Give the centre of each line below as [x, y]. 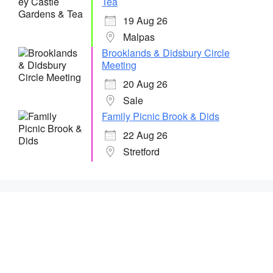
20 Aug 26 [145, 84]
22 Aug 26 [145, 135]
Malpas [139, 37]
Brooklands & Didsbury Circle [166, 53]
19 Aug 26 [145, 20]
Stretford [141, 151]
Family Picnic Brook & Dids [161, 116]
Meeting [119, 65]
